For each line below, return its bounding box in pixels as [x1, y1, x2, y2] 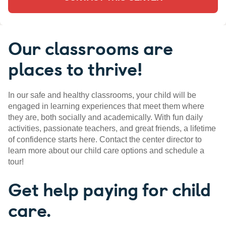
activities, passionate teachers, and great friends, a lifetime [8, 124, 216, 133]
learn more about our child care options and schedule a [8, 146, 204, 155]
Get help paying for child [8, 175, 211, 203]
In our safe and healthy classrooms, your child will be [8, 91, 196, 100]
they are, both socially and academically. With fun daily [8, 113, 203, 122]
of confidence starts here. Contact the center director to [8, 135, 202, 144]
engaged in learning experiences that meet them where [8, 102, 204, 111]
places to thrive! [8, 54, 142, 82]
